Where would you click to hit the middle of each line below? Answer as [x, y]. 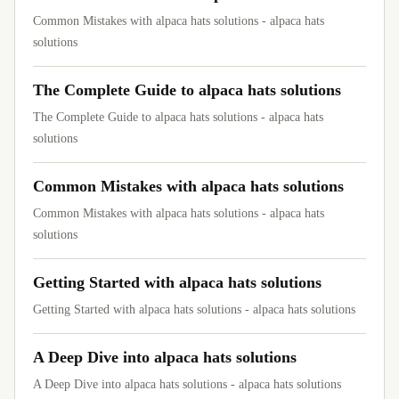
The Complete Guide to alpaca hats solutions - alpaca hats [178, 117]
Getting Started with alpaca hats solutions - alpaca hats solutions [194, 309]
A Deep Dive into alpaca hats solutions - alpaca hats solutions [187, 384]
